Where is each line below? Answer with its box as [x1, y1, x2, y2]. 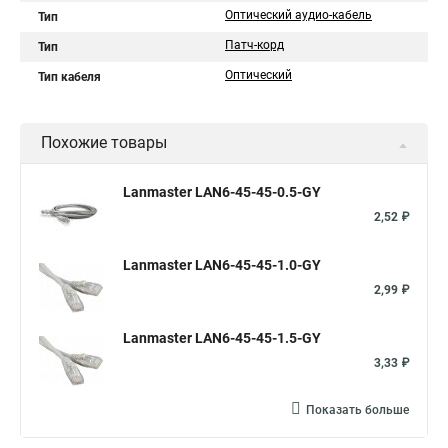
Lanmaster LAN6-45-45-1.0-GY [123, 257, 321, 273]
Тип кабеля [38, 70, 101, 84]
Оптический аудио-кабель [225, 8, 372, 22]
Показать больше [306, 403, 409, 417]
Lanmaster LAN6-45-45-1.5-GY [123, 330, 321, 346]
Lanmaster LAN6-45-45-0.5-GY [123, 184, 321, 200]
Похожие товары [41, 133, 167, 152]
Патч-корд [225, 38, 284, 52]
